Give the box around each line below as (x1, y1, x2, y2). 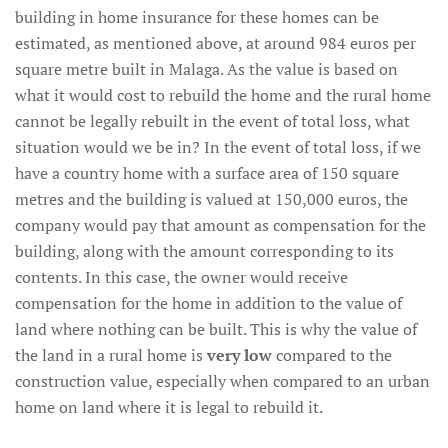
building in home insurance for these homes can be (15, 6, 379, 28)
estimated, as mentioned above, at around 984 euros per (15, 32, 416, 54)
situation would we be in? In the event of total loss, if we (15, 136, 421, 158)
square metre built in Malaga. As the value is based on (15, 58, 398, 80)
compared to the (272, 344, 392, 366)
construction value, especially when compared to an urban (15, 370, 430, 392)
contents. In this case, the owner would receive (15, 266, 348, 288)
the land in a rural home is (15, 344, 207, 366)
